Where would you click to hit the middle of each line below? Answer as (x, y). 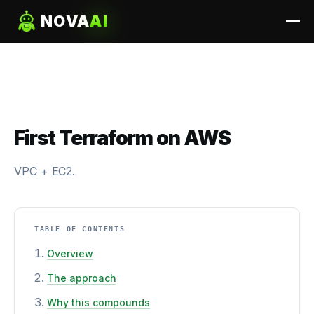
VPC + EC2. (45, 171)
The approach (82, 278)
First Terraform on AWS (123, 138)
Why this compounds (98, 302)
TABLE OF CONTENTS (80, 229)
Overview (70, 253)
